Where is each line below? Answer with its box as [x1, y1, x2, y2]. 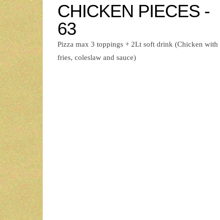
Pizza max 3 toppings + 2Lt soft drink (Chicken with [57, 40, 218, 49]
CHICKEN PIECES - [57, 1, 210, 22]
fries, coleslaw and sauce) [57, 54, 136, 62]
